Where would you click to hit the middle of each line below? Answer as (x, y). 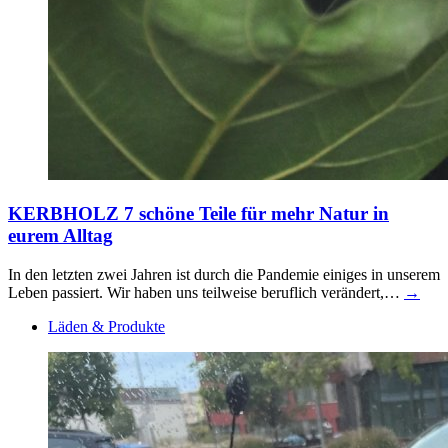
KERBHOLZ (63, 214)
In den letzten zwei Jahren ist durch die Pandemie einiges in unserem (224, 274)
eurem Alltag (60, 236)
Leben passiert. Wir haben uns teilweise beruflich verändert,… (206, 292)
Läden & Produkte (106, 326)
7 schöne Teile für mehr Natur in (256, 214)
